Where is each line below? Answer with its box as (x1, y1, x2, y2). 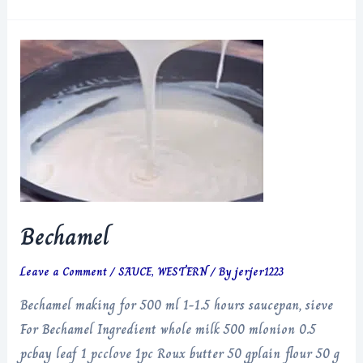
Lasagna (19, 21, 62, 40)
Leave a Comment (20, 262, 108, 280)
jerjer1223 (235, 262, 284, 280)
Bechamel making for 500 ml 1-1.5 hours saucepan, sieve (20, 295, 334, 316)
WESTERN (157, 262, 208, 280)
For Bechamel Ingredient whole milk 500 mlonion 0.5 (20, 319, 317, 340)
